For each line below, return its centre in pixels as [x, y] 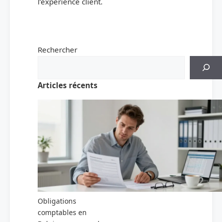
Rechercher [57, 49]
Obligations [57, 201]
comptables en [62, 213]
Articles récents [68, 85]
